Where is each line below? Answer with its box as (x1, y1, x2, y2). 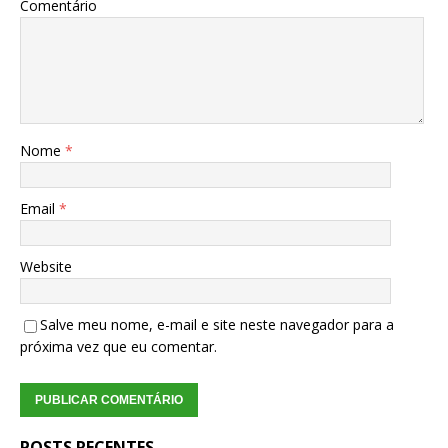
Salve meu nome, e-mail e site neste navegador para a (40, 315, 394, 335)
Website (20, 257, 72, 277)
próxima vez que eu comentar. (20, 337, 217, 357)
